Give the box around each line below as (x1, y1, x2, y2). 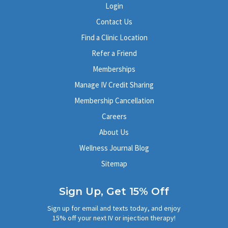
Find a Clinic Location (80, 33, 148, 43)
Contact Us (96, 17, 132, 27)
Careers (101, 111, 127, 122)
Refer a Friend (91, 48, 137, 59)
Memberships (93, 64, 135, 74)
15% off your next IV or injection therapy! (52, 213, 176, 223)
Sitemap (101, 159, 127, 169)
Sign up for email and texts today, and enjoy (47, 204, 181, 213)
